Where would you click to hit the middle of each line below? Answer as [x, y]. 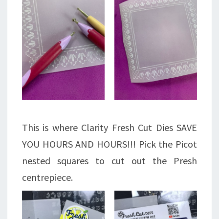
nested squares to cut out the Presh [109, 161]
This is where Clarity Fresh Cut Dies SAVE [109, 128]
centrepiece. [47, 177]
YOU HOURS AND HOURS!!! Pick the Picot [109, 144]
